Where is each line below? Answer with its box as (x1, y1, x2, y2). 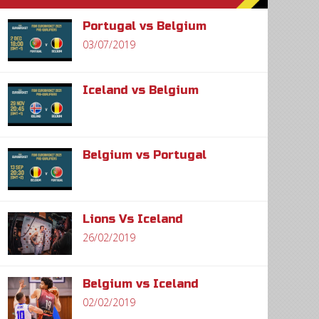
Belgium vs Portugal (83, 147, 206, 162)
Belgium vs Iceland (83, 276, 199, 291)
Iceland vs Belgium (83, 83, 199, 98)
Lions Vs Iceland (83, 212, 183, 226)
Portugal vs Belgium (83, 19, 206, 33)
